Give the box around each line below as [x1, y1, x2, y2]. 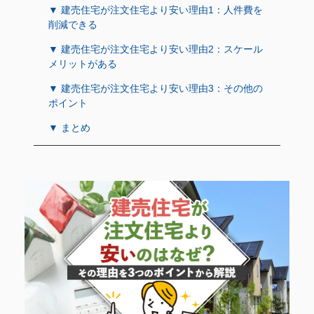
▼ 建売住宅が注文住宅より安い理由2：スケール [48, 43, 263, 55]
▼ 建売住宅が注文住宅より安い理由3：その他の [48, 82, 263, 94]
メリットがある [48, 57, 117, 69]
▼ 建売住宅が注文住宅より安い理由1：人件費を [48, 4, 263, 15]
